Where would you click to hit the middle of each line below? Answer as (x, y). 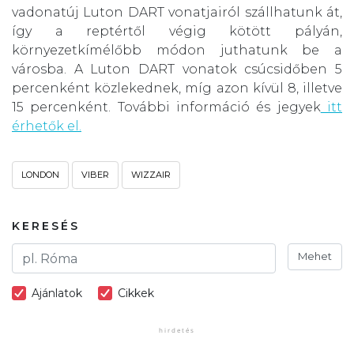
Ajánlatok (57, 294)
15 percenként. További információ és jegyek (166, 107)
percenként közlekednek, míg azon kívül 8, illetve (177, 88)
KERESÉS (46, 226)
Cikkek (136, 294)
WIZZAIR (151, 175)
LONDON (40, 175)
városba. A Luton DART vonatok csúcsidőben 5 (177, 70)
